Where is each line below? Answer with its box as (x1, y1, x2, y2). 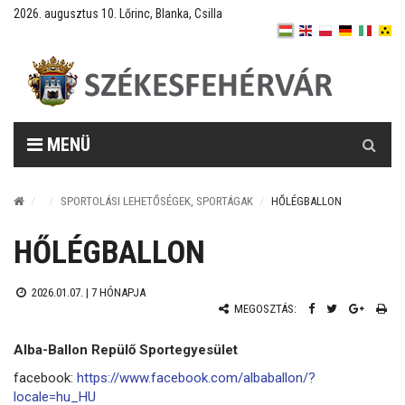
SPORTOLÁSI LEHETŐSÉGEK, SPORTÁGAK (61, 194, 253, 208)
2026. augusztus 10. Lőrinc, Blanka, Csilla (14, 6, 222, 21)
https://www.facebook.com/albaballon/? (77, 370, 316, 386)
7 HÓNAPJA (90, 286, 146, 299)
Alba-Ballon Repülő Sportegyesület (14, 341, 238, 358)
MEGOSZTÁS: (231, 302, 297, 316)
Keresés (346, 123, 393, 139)
